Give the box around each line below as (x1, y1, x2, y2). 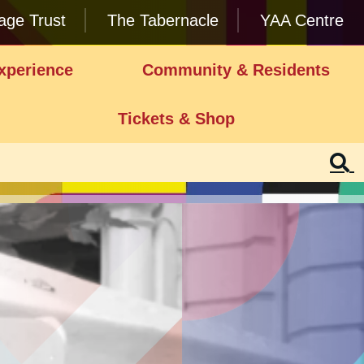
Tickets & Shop (117, 110, 235, 128)
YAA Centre (260, 11, 344, 29)
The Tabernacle (107, 11, 219, 29)
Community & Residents (141, 61, 330, 79)
